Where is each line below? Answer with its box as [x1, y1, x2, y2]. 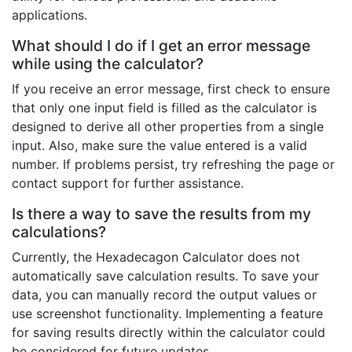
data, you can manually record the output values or [12, 287, 317, 303]
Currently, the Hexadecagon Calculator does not [12, 249, 300, 266]
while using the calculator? [12, 54, 203, 74]
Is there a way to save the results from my [12, 204, 311, 224]
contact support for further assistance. [12, 175, 244, 192]
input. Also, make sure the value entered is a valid [12, 137, 307, 154]
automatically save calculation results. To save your [12, 268, 319, 284]
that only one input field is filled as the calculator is [12, 100, 317, 116]
